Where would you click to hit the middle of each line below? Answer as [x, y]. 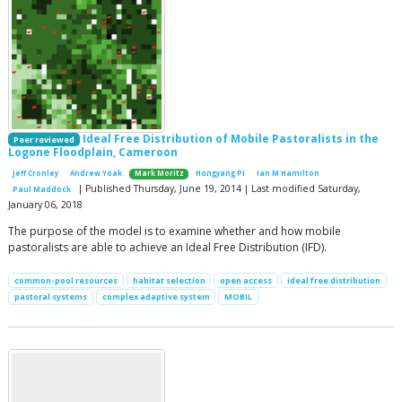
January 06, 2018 [45, 205]
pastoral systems [50, 297]
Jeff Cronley [36, 174]
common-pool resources [66, 281]
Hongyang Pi [220, 174]
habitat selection [169, 281]
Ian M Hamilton [288, 174]
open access [246, 281]
